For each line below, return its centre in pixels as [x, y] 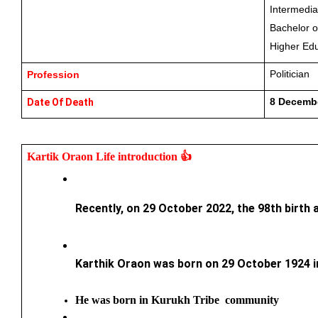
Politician [289, 73]
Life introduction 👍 [143, 157]
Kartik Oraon [61, 157]
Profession [53, 74]
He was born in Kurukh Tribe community [177, 300]
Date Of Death [60, 102]
